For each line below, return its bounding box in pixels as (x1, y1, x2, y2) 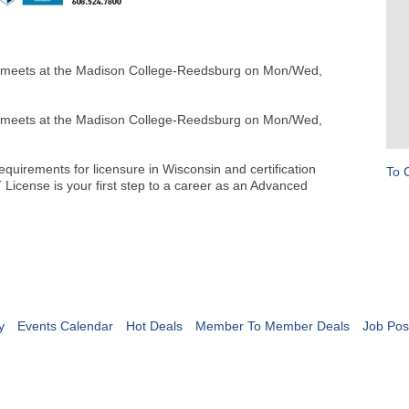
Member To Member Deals (194, 319, 350, 333)
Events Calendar (16, 319, 113, 333)
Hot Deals (125, 319, 183, 333)
